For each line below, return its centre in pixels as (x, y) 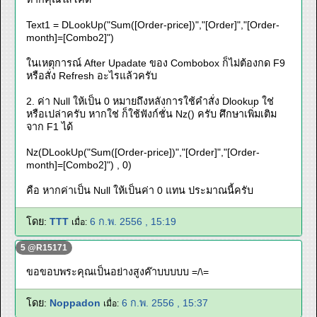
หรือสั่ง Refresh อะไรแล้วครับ (92, 76)
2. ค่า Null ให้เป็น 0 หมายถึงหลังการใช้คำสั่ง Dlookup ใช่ (150, 101)
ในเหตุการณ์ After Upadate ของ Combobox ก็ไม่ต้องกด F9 (156, 63)
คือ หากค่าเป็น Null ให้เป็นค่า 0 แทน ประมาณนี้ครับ (140, 190)
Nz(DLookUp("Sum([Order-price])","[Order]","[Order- (143, 152)
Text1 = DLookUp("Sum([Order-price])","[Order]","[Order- (153, 25)
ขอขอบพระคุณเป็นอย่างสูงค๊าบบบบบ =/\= (117, 272)
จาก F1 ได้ (50, 127)
